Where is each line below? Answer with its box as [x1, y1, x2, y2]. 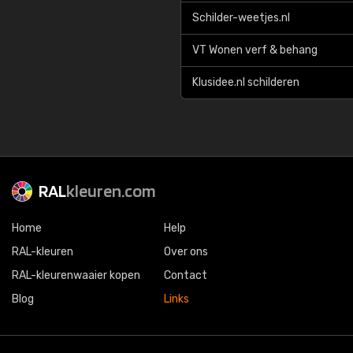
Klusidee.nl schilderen [192, 76, 299, 89]
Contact [164, 269, 207, 282]
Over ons [164, 245, 208, 258]
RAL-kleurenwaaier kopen [12, 269, 140, 282]
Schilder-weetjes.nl [192, 11, 290, 24]
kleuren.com [66, 180, 156, 201]
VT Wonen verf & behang [192, 43, 318, 57]
